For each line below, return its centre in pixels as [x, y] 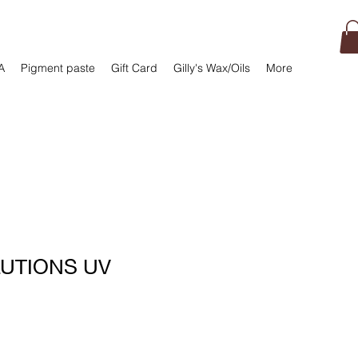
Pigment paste [58, 68]
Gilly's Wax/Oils [212, 68]
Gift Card [134, 68]
